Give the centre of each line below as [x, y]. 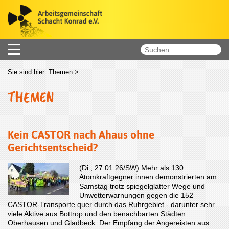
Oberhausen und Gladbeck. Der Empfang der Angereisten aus [108, 223]
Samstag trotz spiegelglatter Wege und [142, 186]
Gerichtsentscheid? [53, 147]
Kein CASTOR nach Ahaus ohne [81, 135]
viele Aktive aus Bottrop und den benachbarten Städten [97, 213]
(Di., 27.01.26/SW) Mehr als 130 [131, 167]
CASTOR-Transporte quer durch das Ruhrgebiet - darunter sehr [111, 204]
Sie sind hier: [28, 72]
